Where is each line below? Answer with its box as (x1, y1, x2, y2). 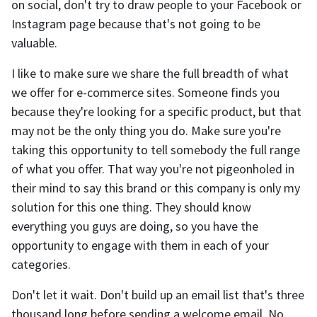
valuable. (11, 35, 57, 52)
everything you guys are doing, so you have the (11, 218, 258, 235)
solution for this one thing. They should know (11, 199, 251, 216)
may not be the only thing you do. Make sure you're (11, 122, 281, 139)
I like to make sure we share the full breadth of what (11, 65, 289, 82)
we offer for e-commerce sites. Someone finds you (11, 84, 279, 101)
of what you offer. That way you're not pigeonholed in (11, 161, 294, 178)
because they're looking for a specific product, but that (11, 103, 301, 120)
